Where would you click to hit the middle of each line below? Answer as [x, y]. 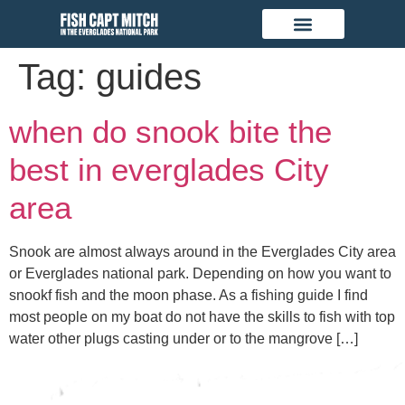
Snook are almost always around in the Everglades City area [202, 252]
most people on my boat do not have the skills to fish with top [202, 317]
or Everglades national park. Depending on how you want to [200, 273]
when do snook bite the [170, 132]
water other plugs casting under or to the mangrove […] [184, 339]
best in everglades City [169, 170]
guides [149, 77]
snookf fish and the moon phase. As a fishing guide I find [188, 295]
